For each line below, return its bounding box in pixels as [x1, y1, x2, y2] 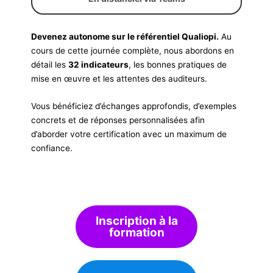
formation [108, 225, 165, 240]
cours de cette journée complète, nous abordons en [31, 46, 235, 56]
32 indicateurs [68, 60, 129, 70]
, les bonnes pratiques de [129, 60, 227, 70]
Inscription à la [95, 214, 178, 229]
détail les [31, 60, 69, 70]
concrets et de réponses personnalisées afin [31, 115, 205, 126]
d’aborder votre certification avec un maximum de [31, 129, 227, 140]
